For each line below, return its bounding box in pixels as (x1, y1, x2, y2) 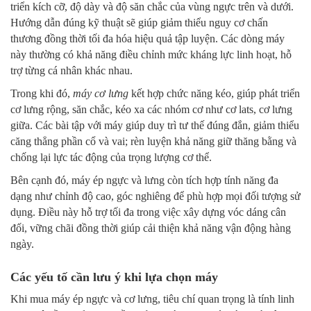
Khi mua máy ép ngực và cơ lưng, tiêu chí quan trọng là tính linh (10, 293, 294, 305)
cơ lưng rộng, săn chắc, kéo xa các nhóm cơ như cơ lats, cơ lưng (10, 103, 292, 116)
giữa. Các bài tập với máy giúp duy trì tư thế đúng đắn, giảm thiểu (10, 119, 299, 132)
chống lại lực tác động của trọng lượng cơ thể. (10, 151, 212, 164)
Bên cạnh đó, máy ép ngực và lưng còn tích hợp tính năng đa (10, 174, 278, 187)
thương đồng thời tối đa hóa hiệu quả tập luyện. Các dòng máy (10, 33, 285, 45)
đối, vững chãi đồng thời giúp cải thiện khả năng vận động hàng (10, 222, 291, 235)
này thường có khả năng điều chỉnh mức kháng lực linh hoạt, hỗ (10, 49, 292, 61)
